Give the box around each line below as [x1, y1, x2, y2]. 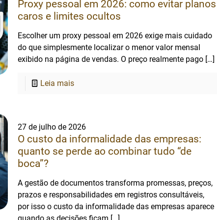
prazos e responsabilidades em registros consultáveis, [18, 190, 205, 199]
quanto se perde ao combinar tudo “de [18, 145, 192, 157]
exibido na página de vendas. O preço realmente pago [18, 55, 204, 64]
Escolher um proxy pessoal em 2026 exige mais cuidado [18, 31, 213, 40]
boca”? [18, 158, 49, 169]
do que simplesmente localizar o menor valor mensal [18, 43, 201, 52]
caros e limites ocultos [18, 10, 121, 22]
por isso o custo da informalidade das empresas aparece [18, 202, 215, 211]
